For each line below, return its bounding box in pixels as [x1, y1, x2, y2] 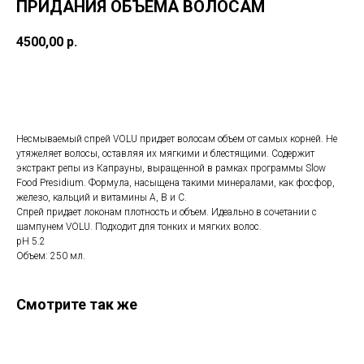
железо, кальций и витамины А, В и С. [16, 192, 187, 204]
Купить [162, 80, 201, 94]
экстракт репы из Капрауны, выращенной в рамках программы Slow [16, 162, 326, 175]
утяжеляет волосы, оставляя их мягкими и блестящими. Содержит [16, 148, 314, 160]
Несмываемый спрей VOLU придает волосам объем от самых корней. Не [16, 133, 337, 145]
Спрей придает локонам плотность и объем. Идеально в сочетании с [16, 206, 317, 219]
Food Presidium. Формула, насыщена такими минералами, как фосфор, [16, 177, 335, 189]
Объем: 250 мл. [16, 250, 85, 262]
